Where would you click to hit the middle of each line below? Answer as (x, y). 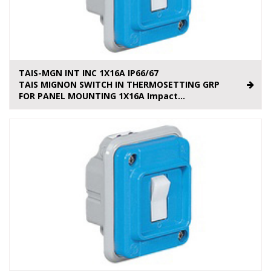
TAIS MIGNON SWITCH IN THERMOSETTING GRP (119, 85)
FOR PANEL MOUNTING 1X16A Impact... (102, 96)
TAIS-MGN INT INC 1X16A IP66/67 (89, 73)
